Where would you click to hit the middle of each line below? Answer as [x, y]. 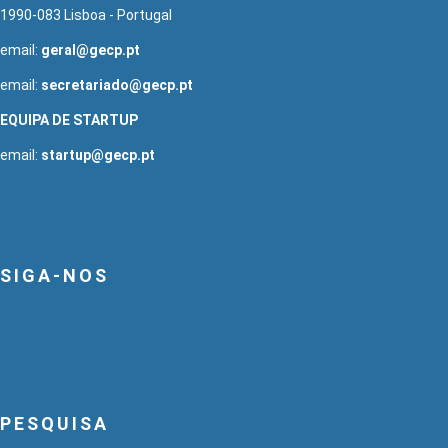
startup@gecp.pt [98, 154]
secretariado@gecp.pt [117, 84]
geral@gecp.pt [90, 49]
